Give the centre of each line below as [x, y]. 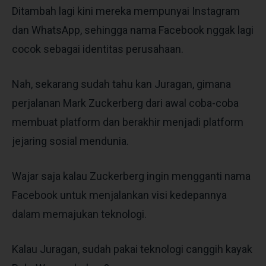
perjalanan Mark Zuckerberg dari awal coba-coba [125, 103]
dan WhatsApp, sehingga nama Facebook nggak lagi [133, 30]
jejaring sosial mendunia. [70, 141]
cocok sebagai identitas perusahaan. [98, 49]
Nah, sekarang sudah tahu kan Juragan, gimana [121, 84]
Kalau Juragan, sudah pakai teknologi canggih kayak [132, 249]
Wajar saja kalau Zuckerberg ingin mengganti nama [131, 176]
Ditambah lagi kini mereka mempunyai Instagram [126, 11]
